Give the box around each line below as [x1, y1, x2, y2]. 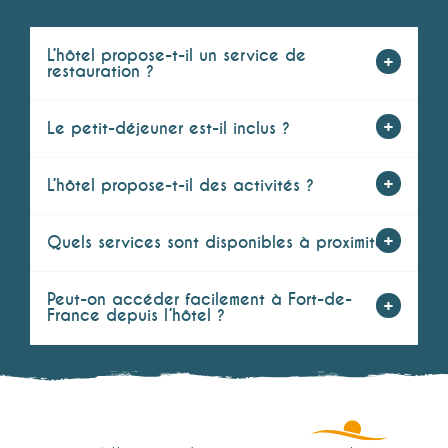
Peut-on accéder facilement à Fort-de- [47, 289, 352, 311]
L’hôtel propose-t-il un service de [47, 45, 306, 67]
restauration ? [47, 61, 154, 83]
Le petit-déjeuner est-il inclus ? [47, 118, 290, 140]
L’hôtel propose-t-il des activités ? [47, 175, 314, 197]
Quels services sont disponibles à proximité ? [47, 232, 399, 254]
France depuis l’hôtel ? [47, 305, 225, 327]
